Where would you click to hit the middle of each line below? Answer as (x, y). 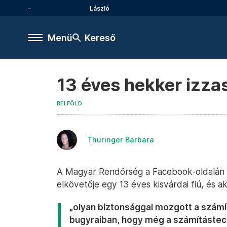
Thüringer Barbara (121, 140)
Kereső (100, 37)
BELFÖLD (70, 104)
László (100, 8)
